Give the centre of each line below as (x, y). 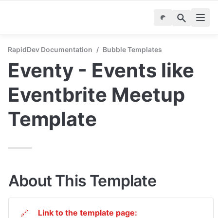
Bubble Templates (132, 49)
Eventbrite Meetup (96, 95)
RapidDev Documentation (50, 49)
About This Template (82, 181)
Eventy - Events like (101, 70)
